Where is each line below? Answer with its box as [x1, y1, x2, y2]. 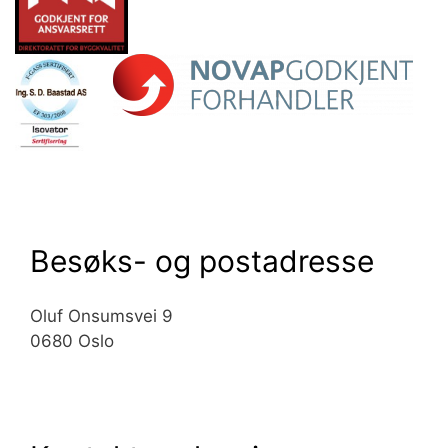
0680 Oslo [30, 331, 114, 352]
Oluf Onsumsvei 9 [30, 306, 173, 327]
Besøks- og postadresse [30, 243, 374, 280]
